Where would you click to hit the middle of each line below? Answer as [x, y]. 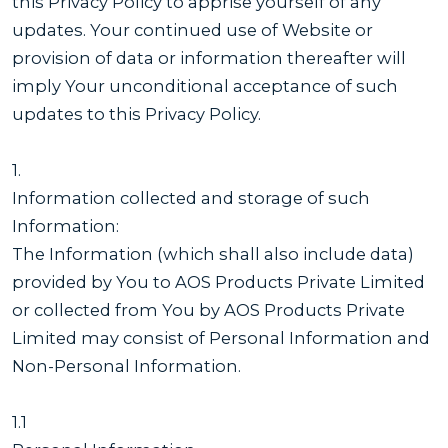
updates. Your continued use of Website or [192, 29]
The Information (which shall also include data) [213, 253]
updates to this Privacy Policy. [136, 113]
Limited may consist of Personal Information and [221, 337]
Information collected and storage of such [191, 197]
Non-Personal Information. [126, 365]
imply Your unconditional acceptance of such [205, 85]
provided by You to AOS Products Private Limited [218, 281]
